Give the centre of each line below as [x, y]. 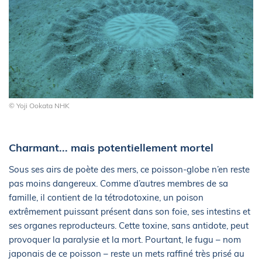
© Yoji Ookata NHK [39, 105]
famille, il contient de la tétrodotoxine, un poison [106, 197]
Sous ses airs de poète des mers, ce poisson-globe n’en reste [129, 169]
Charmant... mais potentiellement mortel [111, 147]
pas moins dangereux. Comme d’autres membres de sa [118, 183]
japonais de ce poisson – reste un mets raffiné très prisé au [127, 253]
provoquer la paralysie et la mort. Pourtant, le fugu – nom [125, 239]
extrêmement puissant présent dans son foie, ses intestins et [130, 211]
